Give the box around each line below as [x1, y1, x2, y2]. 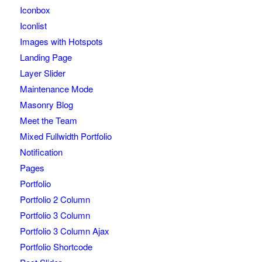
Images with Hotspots [19, 35, 103, 48]
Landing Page [19, 51, 72, 64]
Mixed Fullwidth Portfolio [19, 130, 112, 143]
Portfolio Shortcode [19, 240, 92, 253]
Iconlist [19, 19, 47, 32]
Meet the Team [19, 114, 77, 127]
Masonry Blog [19, 98, 73, 111]
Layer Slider [19, 67, 65, 80]
